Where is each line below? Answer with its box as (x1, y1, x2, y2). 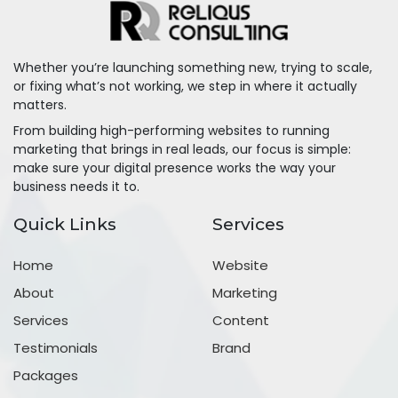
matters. (13, 95, 67, 114)
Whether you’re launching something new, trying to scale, (13, 58, 372, 76)
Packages (13, 365, 78, 385)
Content (212, 310, 269, 330)
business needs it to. (13, 177, 139, 195)
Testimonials (13, 338, 98, 357)
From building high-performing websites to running (13, 121, 330, 139)
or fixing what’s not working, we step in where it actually (13, 76, 357, 95)
